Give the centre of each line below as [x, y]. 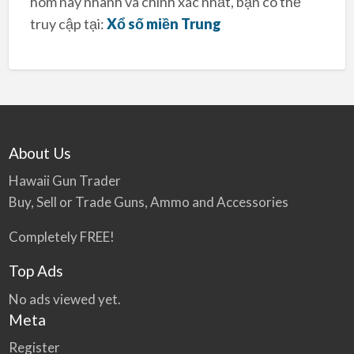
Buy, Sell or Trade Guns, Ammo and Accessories [148, 202]
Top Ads [36, 271]
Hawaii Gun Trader [64, 181]
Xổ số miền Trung [164, 23]
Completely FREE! [61, 237]
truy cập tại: [68, 23]
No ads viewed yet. [64, 299]
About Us [40, 153]
